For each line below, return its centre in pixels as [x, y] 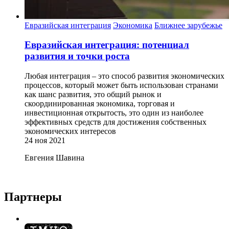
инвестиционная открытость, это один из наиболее [114, 113]
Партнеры [33, 197]
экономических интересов [70, 131]
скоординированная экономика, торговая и [100, 104]
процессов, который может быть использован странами [121, 85]
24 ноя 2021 [45, 141]
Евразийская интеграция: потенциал [107, 45]
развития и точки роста [77, 56]
